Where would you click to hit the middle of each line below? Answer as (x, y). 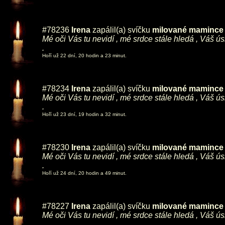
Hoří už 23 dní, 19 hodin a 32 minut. (84, 114)
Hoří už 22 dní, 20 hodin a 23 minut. (84, 55)
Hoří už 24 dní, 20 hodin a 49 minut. (84, 173)
